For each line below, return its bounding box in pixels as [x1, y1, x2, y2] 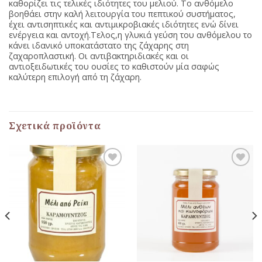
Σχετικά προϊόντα [9, 119, 101, 132]
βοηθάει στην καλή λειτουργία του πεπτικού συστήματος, [9, 8, 236, 20]
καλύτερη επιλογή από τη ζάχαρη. [9, 71, 142, 83]
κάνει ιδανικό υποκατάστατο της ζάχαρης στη [9, 40, 189, 51]
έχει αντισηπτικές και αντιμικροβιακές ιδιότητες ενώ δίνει [9, 19, 239, 30]
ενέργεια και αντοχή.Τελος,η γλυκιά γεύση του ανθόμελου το [9, 29, 252, 41]
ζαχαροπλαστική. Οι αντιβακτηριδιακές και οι [9, 50, 189, 62]
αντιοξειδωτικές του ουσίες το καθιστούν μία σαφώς [9, 61, 219, 73]
